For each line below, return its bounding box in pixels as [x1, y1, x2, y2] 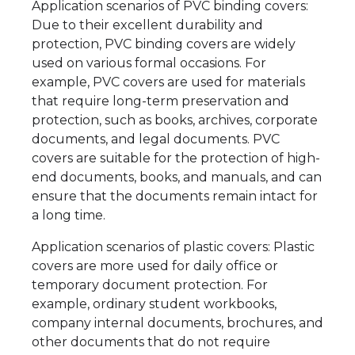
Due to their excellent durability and [32, 17, 263, 33]
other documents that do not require [32, 334, 270, 350]
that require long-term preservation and [32, 94, 289, 109]
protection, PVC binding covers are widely [32, 36, 296, 52]
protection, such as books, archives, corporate [32, 113, 318, 128]
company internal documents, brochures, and [32, 315, 323, 331]
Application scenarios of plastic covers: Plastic [32, 239, 315, 255]
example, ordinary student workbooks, [32, 296, 277, 312]
